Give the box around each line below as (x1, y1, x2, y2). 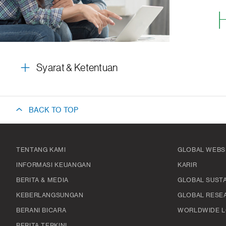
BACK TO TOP (28, 107, 78, 114)
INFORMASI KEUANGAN (16, 162, 91, 168)
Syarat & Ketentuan (36, 63, 118, 73)
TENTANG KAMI (16, 147, 66, 153)
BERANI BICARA (16, 207, 67, 213)
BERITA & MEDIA (16, 177, 69, 183)
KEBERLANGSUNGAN (16, 192, 84, 198)
